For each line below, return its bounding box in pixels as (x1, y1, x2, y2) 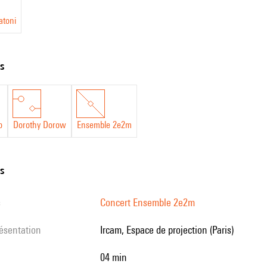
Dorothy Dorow (13, 119, 66, 131)
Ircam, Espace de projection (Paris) (103, 223, 234, 236)
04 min (105, 251, 127, 263)
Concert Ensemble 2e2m (100, 196, 195, 209)
